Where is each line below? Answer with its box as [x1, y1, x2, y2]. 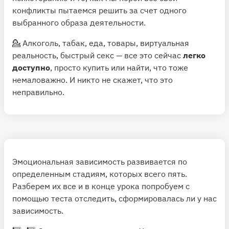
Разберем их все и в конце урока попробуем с [12, 180, 190, 191]
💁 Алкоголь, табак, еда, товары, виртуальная [12, 37, 189, 48]
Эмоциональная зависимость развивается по [12, 156, 187, 167]
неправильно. [12, 86, 64, 97]
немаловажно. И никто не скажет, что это [12, 74, 173, 85]
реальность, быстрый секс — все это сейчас [12, 50, 183, 60]
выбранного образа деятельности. [12, 17, 146, 28]
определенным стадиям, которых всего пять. [12, 168, 187, 179]
